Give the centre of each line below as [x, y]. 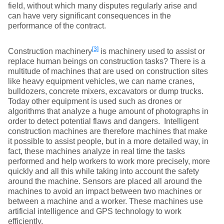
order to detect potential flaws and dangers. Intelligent [103, 121]
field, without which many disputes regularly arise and [102, 6]
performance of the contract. [57, 26]
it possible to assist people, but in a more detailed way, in [108, 141]
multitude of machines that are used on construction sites [108, 71]
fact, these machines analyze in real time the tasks [96, 151]
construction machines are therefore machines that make [108, 131]
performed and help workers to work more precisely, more [109, 161]
